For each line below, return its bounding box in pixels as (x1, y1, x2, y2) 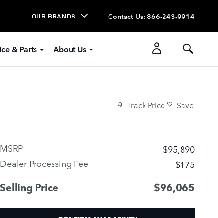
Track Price (127, 99, 165, 110)
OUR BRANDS (32, 11, 76, 20)
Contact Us (108, 11, 143, 21)
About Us (53, 43, 86, 54)
